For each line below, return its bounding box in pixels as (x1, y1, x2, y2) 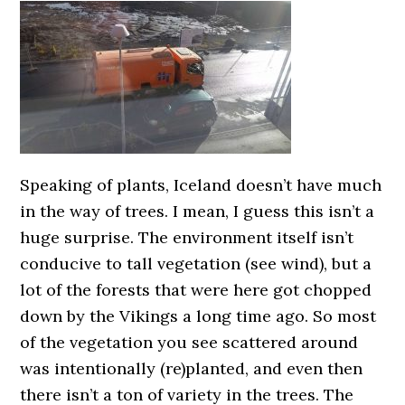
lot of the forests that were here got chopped (20, 279, 372, 300)
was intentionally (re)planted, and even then (20, 358, 363, 379)
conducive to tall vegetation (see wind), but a (20, 253, 372, 274)
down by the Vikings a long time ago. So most (20, 306, 377, 326)
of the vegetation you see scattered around (20, 332, 359, 353)
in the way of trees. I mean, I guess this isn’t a (20, 201, 375, 221)
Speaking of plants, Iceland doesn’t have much (20, 174, 382, 195)
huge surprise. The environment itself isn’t (20, 227, 354, 248)
